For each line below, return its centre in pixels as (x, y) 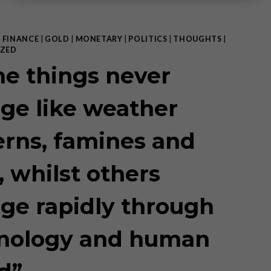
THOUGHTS (198, 39)
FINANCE (21, 39)
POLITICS (148, 39)
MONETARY (99, 39)
